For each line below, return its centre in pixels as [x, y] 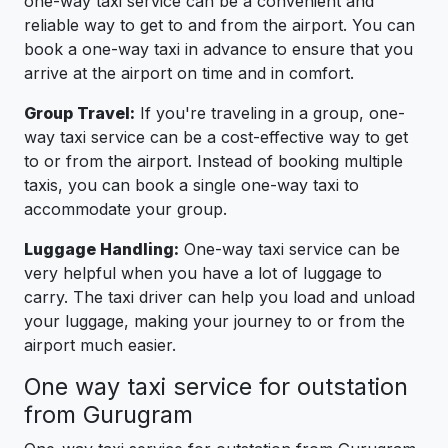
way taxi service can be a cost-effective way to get [216, 136]
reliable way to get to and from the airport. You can [219, 24]
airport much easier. [100, 344]
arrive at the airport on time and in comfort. [189, 72]
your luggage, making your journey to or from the [214, 320]
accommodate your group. [125, 208]
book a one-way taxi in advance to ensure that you [218, 48]
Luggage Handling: [101, 248]
